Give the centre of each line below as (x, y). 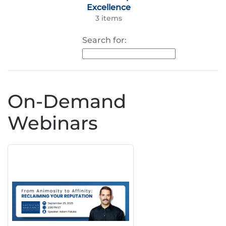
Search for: (106, 40)
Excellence (108, 7)
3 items (108, 18)
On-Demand (67, 101)
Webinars (53, 123)
